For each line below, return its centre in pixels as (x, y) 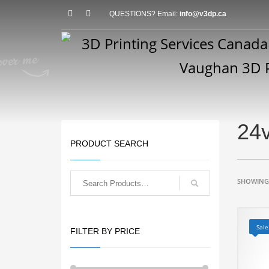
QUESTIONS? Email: (144, 14)
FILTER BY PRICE (105, 231)
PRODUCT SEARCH (109, 144)
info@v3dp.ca (203, 14)
